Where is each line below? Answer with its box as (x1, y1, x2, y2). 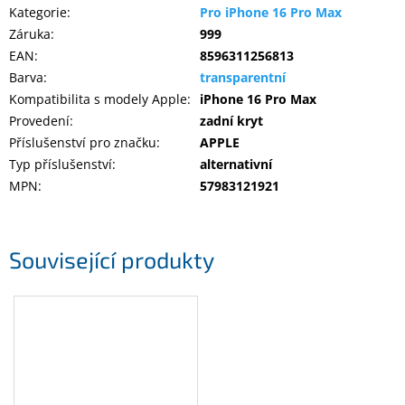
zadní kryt (200, 112, 263, 130)
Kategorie (9, 4, 67, 22)
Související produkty (9, 245, 214, 273)
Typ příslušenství (9, 155, 112, 174)
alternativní (200, 155, 272, 174)
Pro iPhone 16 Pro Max (200, 4, 342, 22)
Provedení (9, 112, 70, 130)
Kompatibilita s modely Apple (9, 90, 187, 108)
